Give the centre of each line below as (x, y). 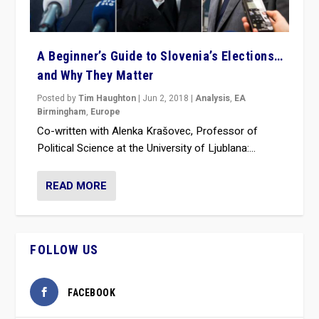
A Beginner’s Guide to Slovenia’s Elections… (160, 56)
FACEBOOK (92, 293)
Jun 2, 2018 (166, 99)
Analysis (213, 99)
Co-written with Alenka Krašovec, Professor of (148, 131)
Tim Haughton (108, 99)
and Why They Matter (95, 75)
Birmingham (62, 112)
